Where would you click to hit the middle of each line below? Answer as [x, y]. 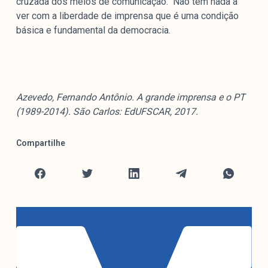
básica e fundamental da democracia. [93, 31]
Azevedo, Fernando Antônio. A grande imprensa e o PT [130, 98]
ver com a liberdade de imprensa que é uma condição [127, 16]
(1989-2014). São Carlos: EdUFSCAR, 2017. [107, 112]
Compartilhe [40, 143]
